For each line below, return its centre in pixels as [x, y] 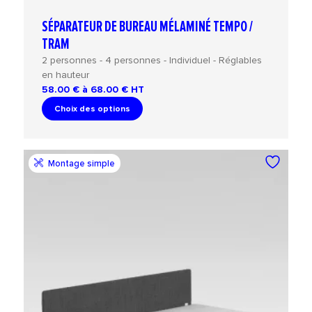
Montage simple [81, 163]
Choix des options [93, 108]
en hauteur [66, 75]
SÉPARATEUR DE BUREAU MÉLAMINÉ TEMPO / [148, 26]
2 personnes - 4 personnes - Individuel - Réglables [152, 60]
